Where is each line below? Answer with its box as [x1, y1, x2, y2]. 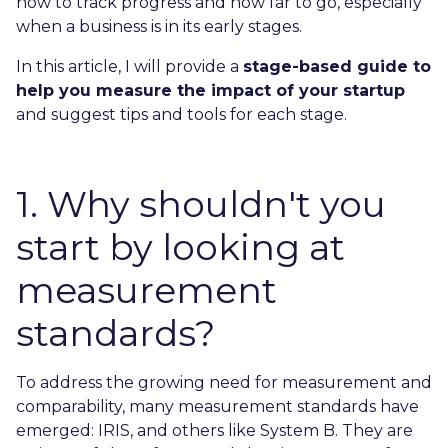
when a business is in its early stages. [16, 16, 302, 36]
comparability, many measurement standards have [16, 396, 419, 416]
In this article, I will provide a [16, 56, 243, 76]
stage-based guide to [243, 56, 431, 76]
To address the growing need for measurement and [16, 372, 432, 392]
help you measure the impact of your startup [16, 80, 405, 100]
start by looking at [16, 224, 345, 269]
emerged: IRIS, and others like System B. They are [16, 420, 413, 440]
